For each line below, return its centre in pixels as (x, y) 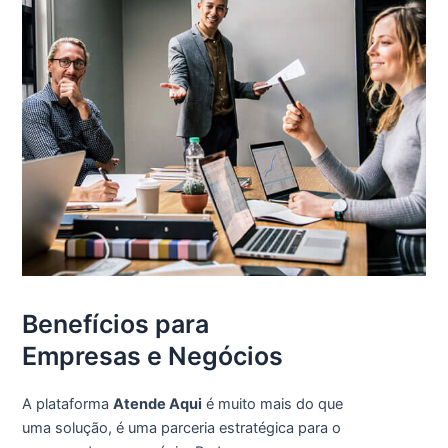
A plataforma (67, 403)
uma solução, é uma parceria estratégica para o (181, 427)
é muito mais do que (272, 403)
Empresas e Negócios (152, 355)
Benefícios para (115, 323)
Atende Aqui (157, 403)
